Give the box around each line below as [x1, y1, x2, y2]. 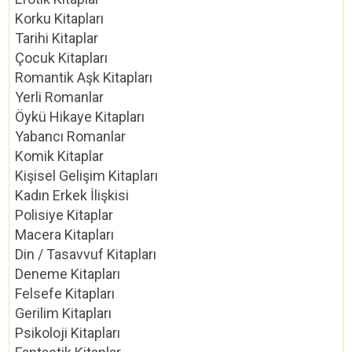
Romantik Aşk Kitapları [15, 69, 153, 86]
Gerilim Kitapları [15, 305, 112, 322]
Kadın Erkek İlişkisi [15, 187, 130, 204]
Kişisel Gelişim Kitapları [15, 167, 159, 185]
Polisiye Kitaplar [15, 207, 114, 224]
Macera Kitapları [15, 226, 115, 244]
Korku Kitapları [15, 10, 104, 27]
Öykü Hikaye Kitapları [15, 108, 145, 126]
